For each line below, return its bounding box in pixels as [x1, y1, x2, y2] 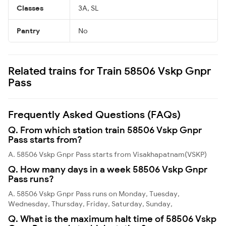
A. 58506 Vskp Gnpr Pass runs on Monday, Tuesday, [8, 189, 180, 198]
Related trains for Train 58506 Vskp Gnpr [8, 64, 211, 77]
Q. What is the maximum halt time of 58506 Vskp [8, 212, 216, 224]
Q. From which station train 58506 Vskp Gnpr [8, 124, 202, 136]
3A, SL [78, 3, 98, 13]
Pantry [17, 26, 40, 35]
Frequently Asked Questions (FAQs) [8, 107, 181, 121]
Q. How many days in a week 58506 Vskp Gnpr [8, 163, 207, 175]
